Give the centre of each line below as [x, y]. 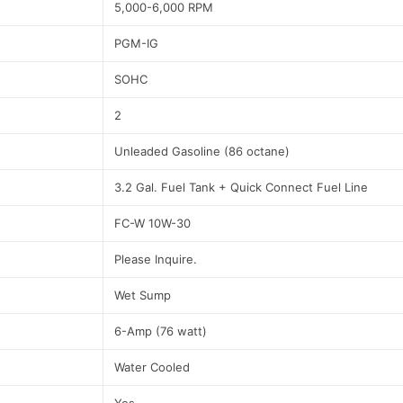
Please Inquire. [156, 260]
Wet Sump [143, 296]
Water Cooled [152, 367]
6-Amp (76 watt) [161, 331]
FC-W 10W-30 [152, 224]
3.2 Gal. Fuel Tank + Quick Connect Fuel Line [241, 188]
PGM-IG [136, 44]
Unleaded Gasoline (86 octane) [202, 152]
